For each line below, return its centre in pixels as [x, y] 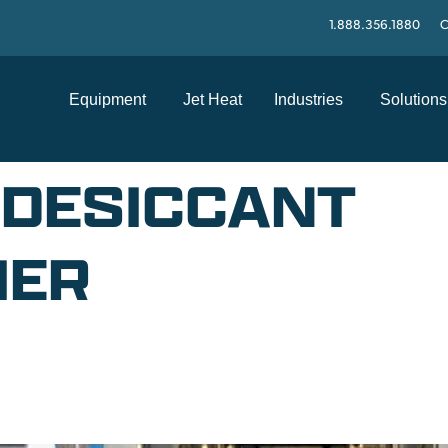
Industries [308, 99]
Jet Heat [212, 99]
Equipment [107, 99]
